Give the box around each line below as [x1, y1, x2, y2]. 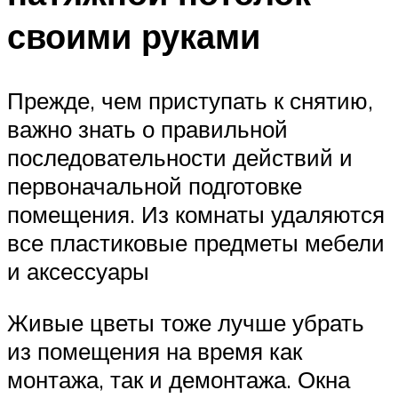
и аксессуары [7, 257, 149, 286]
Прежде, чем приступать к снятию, [7, 86, 373, 115]
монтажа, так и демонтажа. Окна [7, 364, 350, 394]
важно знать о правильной [7, 115, 288, 144]
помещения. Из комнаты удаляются [7, 200, 385, 229]
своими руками [7, 14, 260, 59]
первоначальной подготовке [7, 171, 302, 201]
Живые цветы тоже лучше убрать [7, 307, 364, 337]
